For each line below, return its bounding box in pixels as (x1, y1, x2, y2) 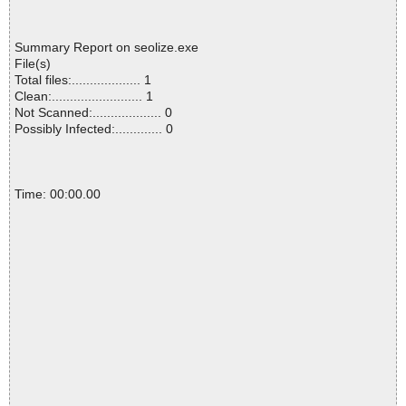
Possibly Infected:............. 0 (14, 121, 173, 137)
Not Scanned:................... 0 (14, 105, 172, 121)
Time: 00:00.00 (14, 187, 101, 202)
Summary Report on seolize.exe (14, 40, 198, 55)
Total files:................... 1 (14, 72, 151, 88)
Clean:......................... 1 (14, 89, 153, 104)
